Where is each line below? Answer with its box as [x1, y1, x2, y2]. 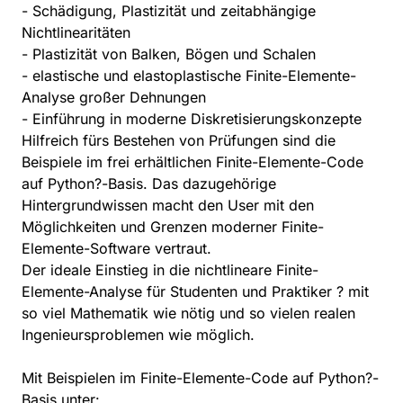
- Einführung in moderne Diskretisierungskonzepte [22, 110, 362, 129]
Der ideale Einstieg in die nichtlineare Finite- [22, 261, 318, 280]
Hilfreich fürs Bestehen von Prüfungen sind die [22, 131, 336, 150]
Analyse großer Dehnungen [22, 88, 206, 107]
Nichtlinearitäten [22, 23, 130, 42]
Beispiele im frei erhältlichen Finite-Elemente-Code [22, 153, 363, 172]
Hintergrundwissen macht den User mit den [22, 196, 314, 215]
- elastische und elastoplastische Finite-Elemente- [22, 67, 356, 85]
